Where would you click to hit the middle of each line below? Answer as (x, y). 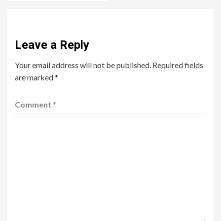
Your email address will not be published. (83, 65)
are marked (35, 77)
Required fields (178, 65)
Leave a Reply (52, 45)
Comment (34, 105)
